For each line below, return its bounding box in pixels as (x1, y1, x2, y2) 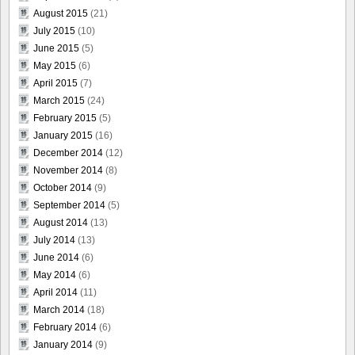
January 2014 (33, 339, 93, 351)
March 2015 (33, 95, 85, 107)
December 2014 (33, 147, 103, 159)
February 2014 (33, 322, 97, 334)
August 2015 (33, 8, 88, 20)
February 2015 (33, 113, 97, 124)
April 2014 (33, 287, 78, 299)
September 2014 (33, 200, 105, 212)
